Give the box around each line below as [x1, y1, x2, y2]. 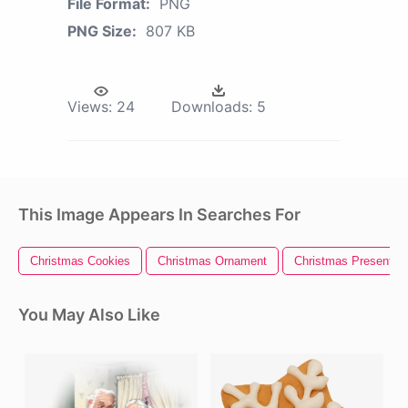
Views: [67, 97, 112, 116]
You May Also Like [18, 304, 160, 324]
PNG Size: [67, 21, 137, 40]
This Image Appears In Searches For [18, 204, 301, 224]
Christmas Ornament [158, 253, 267, 268]
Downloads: [171, 97, 252, 116]
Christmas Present [294, 253, 393, 268]
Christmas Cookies [30, 253, 130, 268]
